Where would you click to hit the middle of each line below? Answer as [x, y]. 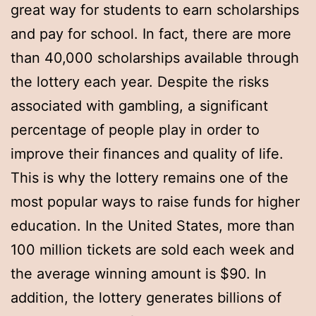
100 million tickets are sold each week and [152, 250]
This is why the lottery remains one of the [150, 178]
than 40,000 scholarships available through [155, 58]
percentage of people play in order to [135, 130]
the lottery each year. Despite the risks [140, 82]
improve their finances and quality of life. [147, 154]
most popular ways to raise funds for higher [155, 202]
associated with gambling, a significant [139, 106]
